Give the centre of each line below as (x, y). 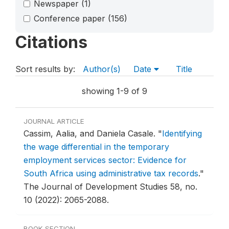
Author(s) (102, 69)
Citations (51, 42)
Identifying (182, 134)
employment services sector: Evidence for (105, 160)
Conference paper (71, 18)
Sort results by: (47, 69)
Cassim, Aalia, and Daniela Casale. (91, 134)
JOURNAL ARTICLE (54, 121)
